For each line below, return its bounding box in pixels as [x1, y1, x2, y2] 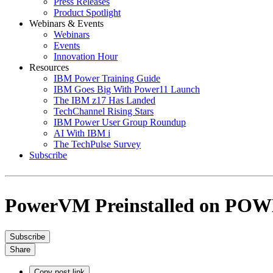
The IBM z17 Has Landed [54, 95, 155, 105]
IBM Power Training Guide [54, 73, 160, 83]
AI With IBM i [54, 128, 110, 138]
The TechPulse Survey [54, 139, 141, 149]
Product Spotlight [54, 7, 121, 18]
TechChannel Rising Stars [54, 106, 154, 116]
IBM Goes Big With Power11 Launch [54, 84, 200, 94]
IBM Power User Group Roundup [54, 117, 186, 127]
